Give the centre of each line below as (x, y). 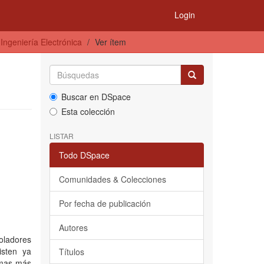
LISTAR (61, 136)
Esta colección (88, 111)
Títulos (71, 252)
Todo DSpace (84, 155)
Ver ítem (110, 42)
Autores (73, 227)
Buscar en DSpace (96, 97)
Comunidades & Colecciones (112, 179)
